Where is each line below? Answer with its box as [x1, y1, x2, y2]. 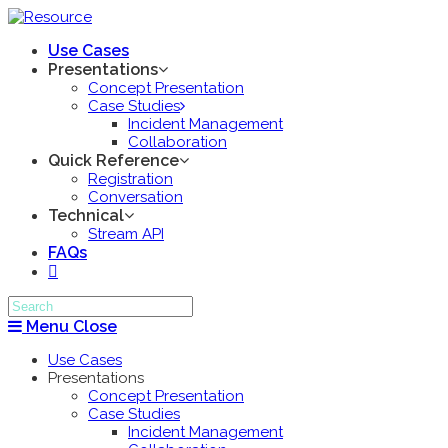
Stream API [88, 225, 164, 243]
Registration [88, 170, 173, 188]
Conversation [88, 188, 183, 206]
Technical [48, 206, 124, 225]
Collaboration [128, 133, 227, 151]
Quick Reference [48, 151, 179, 170]
